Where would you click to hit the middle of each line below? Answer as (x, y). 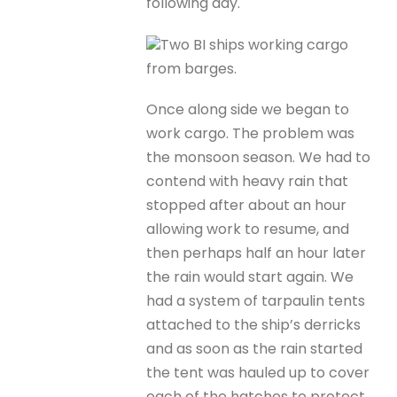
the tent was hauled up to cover (258, 372)
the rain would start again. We (250, 276)
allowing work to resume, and (248, 229)
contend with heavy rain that (248, 181)
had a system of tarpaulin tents (256, 300)
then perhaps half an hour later (257, 253)
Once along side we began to (248, 109)
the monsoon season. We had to (259, 157)
